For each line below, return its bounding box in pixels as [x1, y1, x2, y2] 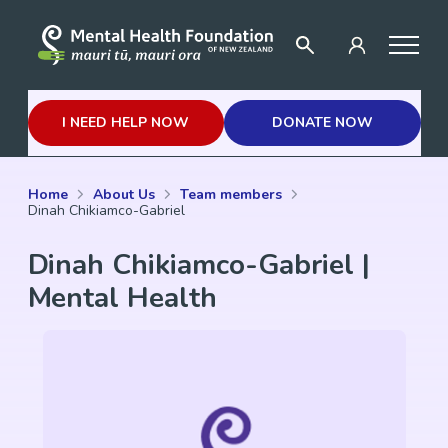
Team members [179, 185, 282, 204]
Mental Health [27, 279, 217, 317]
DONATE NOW [271, 112, 373, 132]
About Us [92, 185, 155, 204]
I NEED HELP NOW [62, 112, 190, 132]
